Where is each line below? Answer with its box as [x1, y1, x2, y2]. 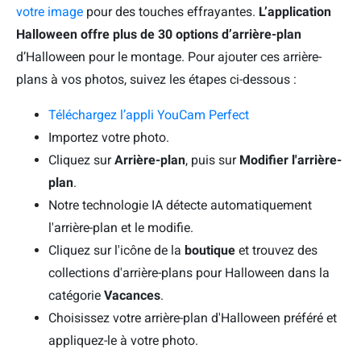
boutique [185, 243, 239, 259]
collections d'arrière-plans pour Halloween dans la [48, 265, 330, 281]
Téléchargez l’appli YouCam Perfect [48, 107, 249, 123]
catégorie [48, 288, 104, 304]
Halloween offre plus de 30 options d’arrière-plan [16, 27, 301, 43]
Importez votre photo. [48, 130, 169, 146]
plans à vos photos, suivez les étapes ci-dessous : [16, 72, 297, 88]
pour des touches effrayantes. [83, 4, 259, 20]
